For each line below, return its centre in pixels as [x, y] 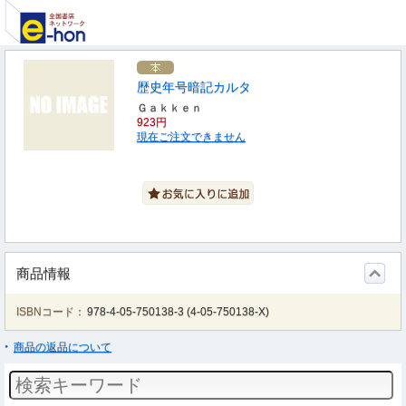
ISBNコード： [51, 312]
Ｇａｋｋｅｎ [169, 108]
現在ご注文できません [191, 137]
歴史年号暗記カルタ [194, 87]
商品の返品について [63, 347]
